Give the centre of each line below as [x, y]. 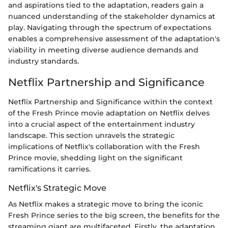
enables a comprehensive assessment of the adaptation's [114, 39]
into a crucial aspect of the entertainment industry [102, 124]
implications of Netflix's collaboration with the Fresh [104, 146]
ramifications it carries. [49, 169]
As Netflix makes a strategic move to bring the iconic [106, 204]
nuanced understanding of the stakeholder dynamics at [112, 17]
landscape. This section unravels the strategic [91, 135]
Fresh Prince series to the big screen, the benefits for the [114, 216]
